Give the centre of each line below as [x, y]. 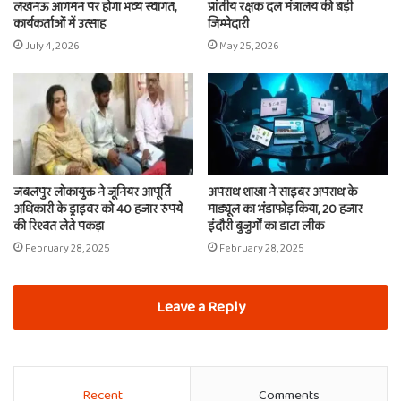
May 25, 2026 [249, 47]
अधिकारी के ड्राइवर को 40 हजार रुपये [98, 209]
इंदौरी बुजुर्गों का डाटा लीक [266, 226]
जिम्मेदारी [228, 25]
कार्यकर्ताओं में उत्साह [60, 25]
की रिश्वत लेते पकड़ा [59, 226]
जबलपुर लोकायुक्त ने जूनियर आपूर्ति [92, 192]
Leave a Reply [200, 307]
